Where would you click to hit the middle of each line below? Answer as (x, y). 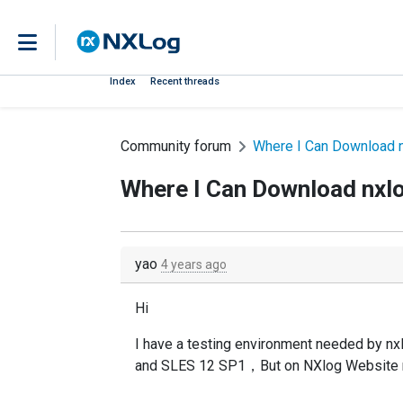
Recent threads (185, 81)
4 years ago (194, 264)
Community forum (176, 146)
